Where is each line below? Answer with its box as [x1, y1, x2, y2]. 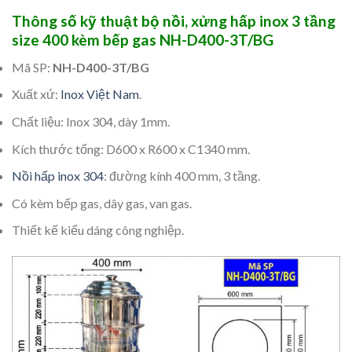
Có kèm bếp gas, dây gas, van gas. [12, 195, 192, 211]
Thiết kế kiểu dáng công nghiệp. [12, 222, 184, 238]
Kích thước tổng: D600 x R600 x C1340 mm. [12, 141, 250, 156]
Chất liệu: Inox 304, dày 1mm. [12, 113, 170, 129]
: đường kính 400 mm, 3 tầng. [104, 168, 260, 184]
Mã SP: [12, 59, 53, 75]
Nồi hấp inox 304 [12, 168, 104, 184]
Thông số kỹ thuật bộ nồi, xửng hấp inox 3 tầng [12, 12, 335, 31]
